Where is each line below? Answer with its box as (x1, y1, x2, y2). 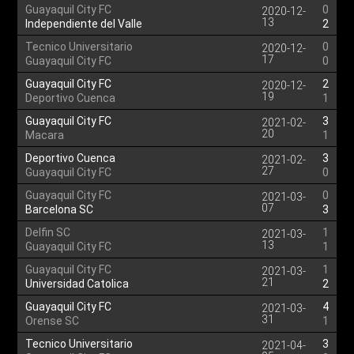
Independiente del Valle (25, 17, 143, 30)
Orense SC (25, 314, 80, 327)
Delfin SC (25, 226, 71, 239)
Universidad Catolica (25, 277, 130, 290)
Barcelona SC (25, 203, 94, 216)
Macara (25, 129, 65, 141)
